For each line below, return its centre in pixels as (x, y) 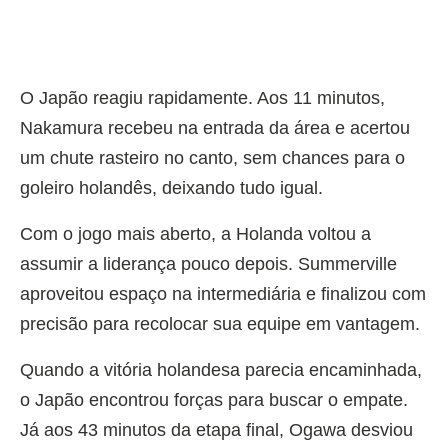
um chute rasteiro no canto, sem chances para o (212, 157)
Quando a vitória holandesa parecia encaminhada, (221, 369)
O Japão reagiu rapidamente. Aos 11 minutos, (202, 97)
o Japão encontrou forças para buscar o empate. (214, 399)
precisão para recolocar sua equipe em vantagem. (220, 323)
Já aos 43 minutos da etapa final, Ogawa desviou (216, 429)
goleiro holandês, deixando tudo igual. (171, 187)
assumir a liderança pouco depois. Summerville (208, 263)
